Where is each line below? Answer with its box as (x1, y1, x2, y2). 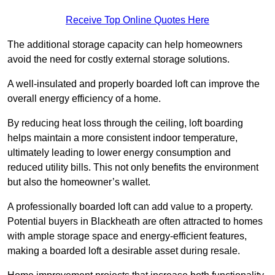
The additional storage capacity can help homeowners (7, 39, 242, 50)
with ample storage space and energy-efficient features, (7, 231, 247, 242)
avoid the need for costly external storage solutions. (7, 54, 230, 65)
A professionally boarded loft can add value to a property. (7, 201, 253, 212)
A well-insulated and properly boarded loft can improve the (7, 79, 260, 90)
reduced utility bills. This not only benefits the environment (7, 162, 258, 173)
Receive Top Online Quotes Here (66, 15, 209, 26)
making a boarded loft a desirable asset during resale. (7, 246, 240, 257)
